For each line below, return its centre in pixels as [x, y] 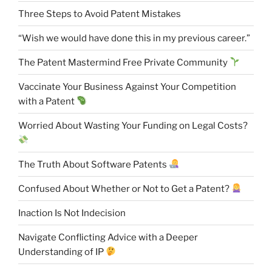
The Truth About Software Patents [93, 164]
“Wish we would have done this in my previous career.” [134, 38]
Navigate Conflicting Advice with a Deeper [108, 237]
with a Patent [47, 101]
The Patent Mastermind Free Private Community [124, 62]
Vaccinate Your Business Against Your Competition [127, 87]
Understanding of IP [62, 252]
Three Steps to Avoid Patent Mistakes [100, 14]
